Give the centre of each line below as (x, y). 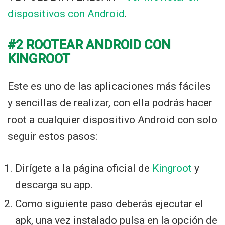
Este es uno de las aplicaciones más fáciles (109, 87)
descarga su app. (54, 185)
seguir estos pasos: (52, 136)
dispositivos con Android (66, 14)
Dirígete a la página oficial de (84, 168)
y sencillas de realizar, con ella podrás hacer (110, 103)
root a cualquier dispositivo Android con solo (113, 120)
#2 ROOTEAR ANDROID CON (89, 45)
